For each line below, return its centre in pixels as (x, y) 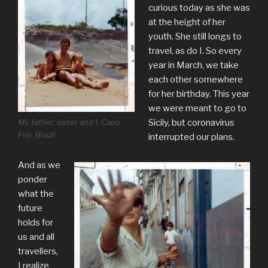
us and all (36, 237)
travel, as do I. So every (195, 51)
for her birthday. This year (199, 94)
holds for (36, 222)
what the (36, 194)
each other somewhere (195, 80)
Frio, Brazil (36, 135)
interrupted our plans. (191, 137)
